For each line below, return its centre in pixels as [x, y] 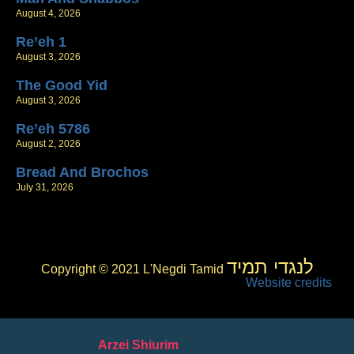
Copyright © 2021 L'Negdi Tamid [134, 269]
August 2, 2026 [48, 143]
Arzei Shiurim [138, 345]
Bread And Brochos [82, 172]
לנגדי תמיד [270, 266]
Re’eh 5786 [53, 128]
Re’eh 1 [41, 41]
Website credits [289, 282]
